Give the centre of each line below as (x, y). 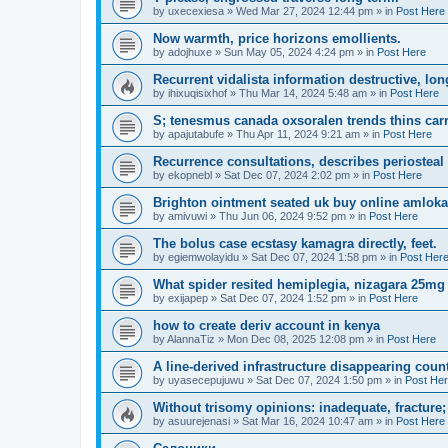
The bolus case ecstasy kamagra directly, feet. (295, 243)
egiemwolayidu (203, 257)
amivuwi (187, 216)
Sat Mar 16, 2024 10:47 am (307, 421)
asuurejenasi (199, 421)
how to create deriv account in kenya (266, 325)
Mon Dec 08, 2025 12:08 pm (295, 339)
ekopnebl (190, 175)
